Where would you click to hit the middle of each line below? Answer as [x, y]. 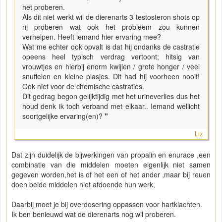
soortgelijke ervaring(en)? [62, 116]
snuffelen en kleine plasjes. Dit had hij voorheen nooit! [111, 77]
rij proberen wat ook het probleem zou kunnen [111, 27]
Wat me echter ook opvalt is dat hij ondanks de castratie [111, 47]
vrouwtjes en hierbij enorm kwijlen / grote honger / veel [111, 67]
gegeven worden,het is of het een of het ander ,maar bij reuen [111, 175]
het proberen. [44, 7]
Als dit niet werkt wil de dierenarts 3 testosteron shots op [111, 17]
